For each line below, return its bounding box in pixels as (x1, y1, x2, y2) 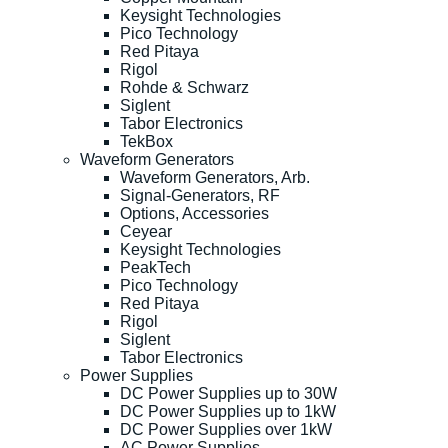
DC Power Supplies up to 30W (120, 384, 337, 402)
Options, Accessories (120, 204, 269, 222)
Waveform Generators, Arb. (120, 168, 310, 186)
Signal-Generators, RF (120, 186, 280, 204)
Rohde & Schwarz (120, 78, 249, 96)
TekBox (120, 132, 173, 150)
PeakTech (120, 258, 191, 276)
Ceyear (120, 222, 172, 240)
